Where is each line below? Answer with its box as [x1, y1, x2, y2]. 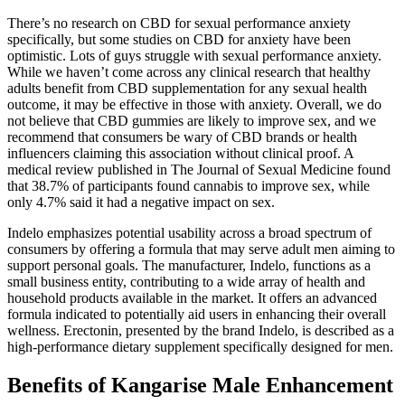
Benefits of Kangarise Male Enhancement [7, 372, 393, 397]
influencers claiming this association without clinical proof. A [7, 145, 353, 161]
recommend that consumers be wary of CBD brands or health [7, 128, 357, 145]
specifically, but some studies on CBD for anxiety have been [7, 31, 351, 47]
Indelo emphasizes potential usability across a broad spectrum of [7, 224, 372, 240]
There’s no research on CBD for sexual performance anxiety [7, 14, 351, 31]
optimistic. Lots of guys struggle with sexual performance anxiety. [7, 47, 381, 63]
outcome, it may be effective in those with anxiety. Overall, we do [7, 96, 381, 112]
